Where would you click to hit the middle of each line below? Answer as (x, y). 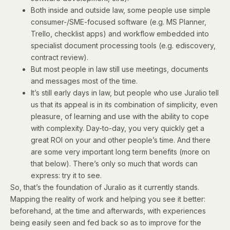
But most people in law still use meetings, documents (120, 69)
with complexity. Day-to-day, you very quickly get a (118, 128)
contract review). (60, 57)
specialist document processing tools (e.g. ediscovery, (123, 45)
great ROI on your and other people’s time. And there (121, 140)
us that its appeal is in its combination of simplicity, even (124, 104)
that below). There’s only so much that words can (114, 163)
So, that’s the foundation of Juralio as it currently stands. (105, 187)
